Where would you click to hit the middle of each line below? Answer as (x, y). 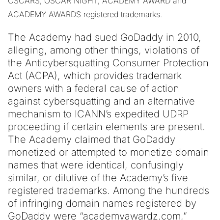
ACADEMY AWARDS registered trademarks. (85, 14)
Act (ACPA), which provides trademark (95, 75)
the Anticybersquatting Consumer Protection (108, 63)
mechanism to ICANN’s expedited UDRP (98, 114)
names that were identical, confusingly (96, 165)
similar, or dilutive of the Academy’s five (98, 178)
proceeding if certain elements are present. (107, 126)
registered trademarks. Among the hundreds (109, 190)
